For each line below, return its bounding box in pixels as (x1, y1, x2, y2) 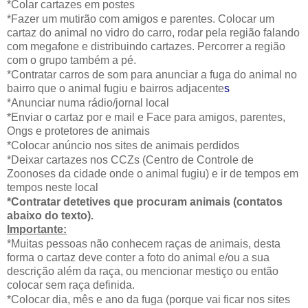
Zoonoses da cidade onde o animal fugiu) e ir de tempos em (7, 167, 298, 179)
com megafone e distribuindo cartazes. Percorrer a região (7, 40, 285, 52)
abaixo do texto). (7, 209, 93, 221)
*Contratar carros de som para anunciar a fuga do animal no (7, 68, 297, 80)
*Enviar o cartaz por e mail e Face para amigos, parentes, (7, 111, 285, 123)
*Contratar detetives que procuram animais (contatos (7, 195, 283, 208)
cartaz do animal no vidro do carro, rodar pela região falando (7, 26, 300, 38)
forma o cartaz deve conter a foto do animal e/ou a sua (7, 251, 269, 263)
